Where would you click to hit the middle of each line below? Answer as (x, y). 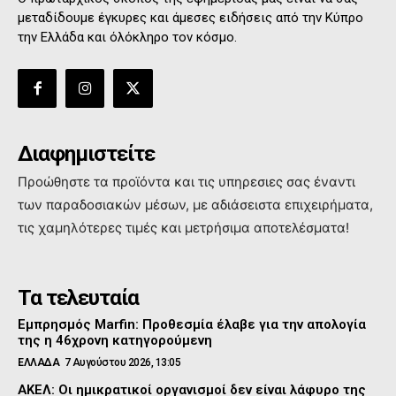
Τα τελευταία (78, 298)
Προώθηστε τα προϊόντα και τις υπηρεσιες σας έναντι (187, 182)
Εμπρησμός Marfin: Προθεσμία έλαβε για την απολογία (192, 325)
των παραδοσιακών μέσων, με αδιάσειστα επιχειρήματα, (195, 205)
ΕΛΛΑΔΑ (38, 363)
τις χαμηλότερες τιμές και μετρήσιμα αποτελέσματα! (183, 228)
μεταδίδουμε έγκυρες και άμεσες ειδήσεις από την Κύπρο (190, 18)
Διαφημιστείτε (86, 154)
